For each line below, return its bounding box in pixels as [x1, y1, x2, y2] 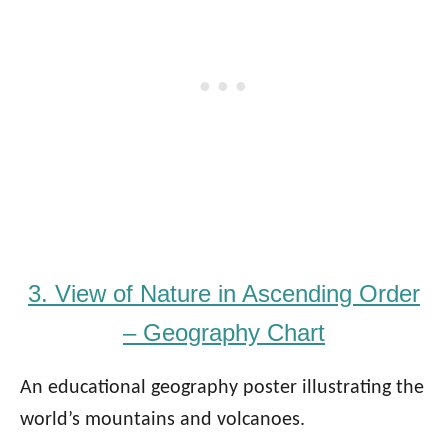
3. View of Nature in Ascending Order [28, 279, 420, 307]
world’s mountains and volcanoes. [20, 409, 305, 430]
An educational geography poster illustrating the [20, 377, 424, 398]
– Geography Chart [123, 318, 325, 346]
